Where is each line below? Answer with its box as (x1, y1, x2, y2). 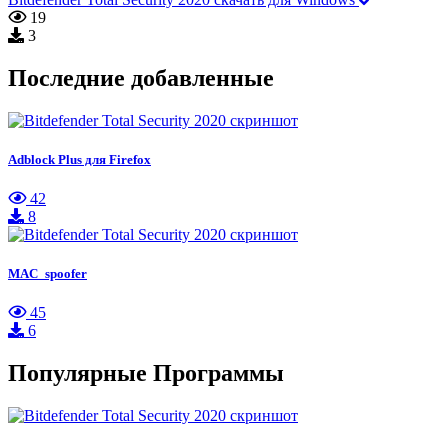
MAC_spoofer (8, 266, 87, 282)
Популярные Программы (8, 360, 284, 387)
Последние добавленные (8, 64, 274, 91)
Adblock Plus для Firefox (8, 151, 151, 167)
